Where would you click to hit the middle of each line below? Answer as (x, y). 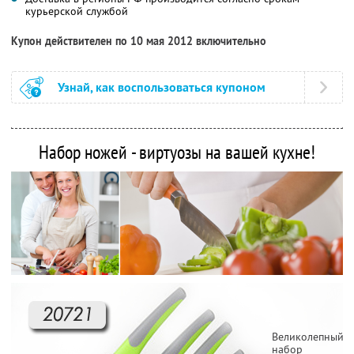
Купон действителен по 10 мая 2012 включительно (139, 41)
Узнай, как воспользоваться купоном (162, 87)
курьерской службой (77, 11)
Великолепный (308, 336)
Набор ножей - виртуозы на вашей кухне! (177, 152)
